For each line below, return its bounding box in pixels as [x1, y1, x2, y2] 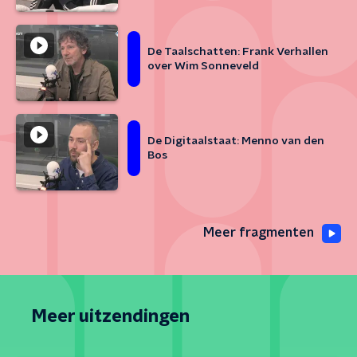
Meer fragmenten [203, 226, 314, 239]
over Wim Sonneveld [147, 61, 259, 72]
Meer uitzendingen [32, 308, 190, 325]
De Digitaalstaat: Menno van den [147, 135, 324, 147]
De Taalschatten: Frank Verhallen [147, 46, 328, 57]
